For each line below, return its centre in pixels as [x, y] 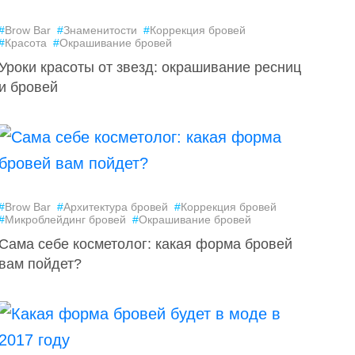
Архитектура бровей [116, 207]
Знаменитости [101, 30]
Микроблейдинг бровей [66, 219]
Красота [26, 43]
